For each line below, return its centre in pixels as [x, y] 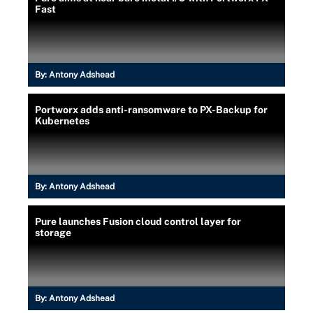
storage [53, 233]
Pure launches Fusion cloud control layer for [138, 221]
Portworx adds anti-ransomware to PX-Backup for [151, 110]
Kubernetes [62, 121]
